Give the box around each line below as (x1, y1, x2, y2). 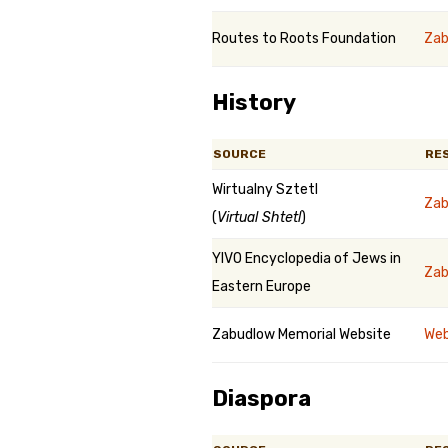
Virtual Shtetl (217, 209, 301, 226)
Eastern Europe (212, 278, 311, 295)
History (212, 89, 296, 116)
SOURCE (213, 147, 266, 161)
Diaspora (212, 385, 311, 412)
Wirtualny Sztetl (212, 181, 318, 198)
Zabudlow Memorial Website (212, 326, 391, 343)
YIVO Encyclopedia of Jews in (212, 250, 401, 267)
